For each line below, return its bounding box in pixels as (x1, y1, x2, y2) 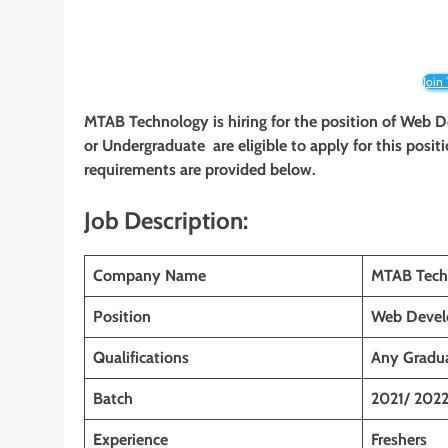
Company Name (93, 265, 206, 285)
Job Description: (84, 206, 248, 236)
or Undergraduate (84, 136, 209, 156)
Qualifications (93, 347, 189, 367)
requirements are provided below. (84, 160, 316, 180)
